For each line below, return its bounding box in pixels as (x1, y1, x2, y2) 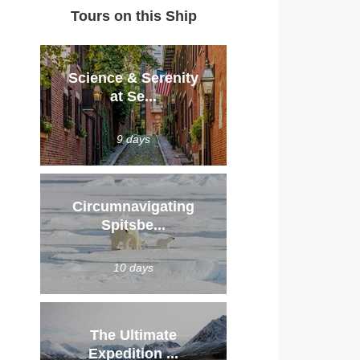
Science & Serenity (68, 70, 198, 86)
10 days (113, 261, 153, 274)
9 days (117, 133, 150, 145)
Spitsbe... (101, 217, 166, 233)
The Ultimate (90, 327, 177, 343)
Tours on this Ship (70, 8, 197, 24)
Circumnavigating (72, 198, 194, 215)
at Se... (110, 88, 157, 104)
